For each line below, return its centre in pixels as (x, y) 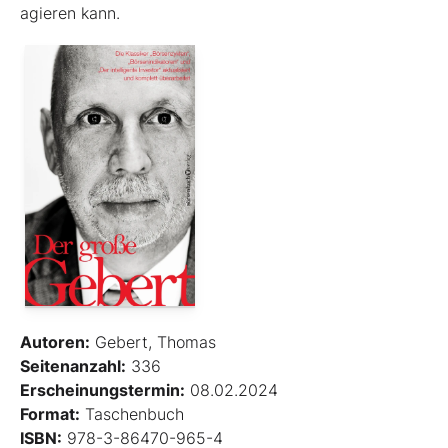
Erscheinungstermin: (102, 389)
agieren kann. (70, 12)
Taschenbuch (132, 413)
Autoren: (55, 341)
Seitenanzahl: (73, 365)
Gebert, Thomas (153, 341)
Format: (50, 413)
